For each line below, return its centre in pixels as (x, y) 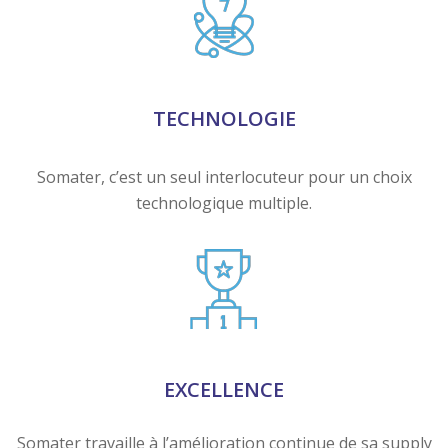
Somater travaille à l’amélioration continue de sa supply (224, 338)
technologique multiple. (224, 98)
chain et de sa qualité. (224, 364)
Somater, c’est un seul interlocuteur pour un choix (224, 72)
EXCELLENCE (224, 286)
